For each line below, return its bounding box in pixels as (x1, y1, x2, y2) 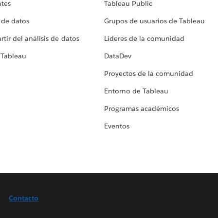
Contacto (9, 194, 39, 203)
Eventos (104, 122, 129, 131)
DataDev (104, 52, 131, 61)
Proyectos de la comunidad (104, 69, 194, 78)
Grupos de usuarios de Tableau (104, 17, 205, 26)
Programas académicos (104, 104, 180, 113)
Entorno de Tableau (104, 87, 168, 96)
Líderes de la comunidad (104, 34, 185, 43)
